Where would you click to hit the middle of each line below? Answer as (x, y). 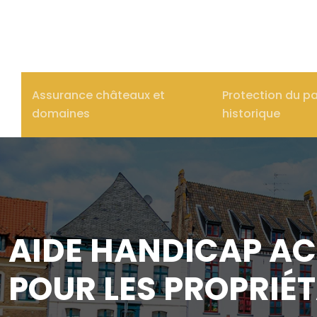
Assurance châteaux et (98, 95)
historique (252, 113)
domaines (61, 113)
